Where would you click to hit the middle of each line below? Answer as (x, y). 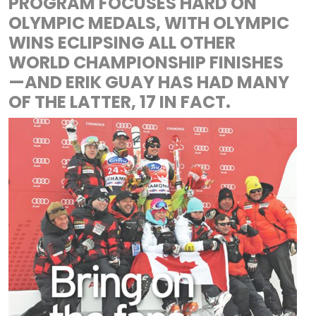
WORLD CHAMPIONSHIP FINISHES (146, 62)
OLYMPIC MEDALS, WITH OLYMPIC (149, 23)
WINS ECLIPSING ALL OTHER (122, 42)
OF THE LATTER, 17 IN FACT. (120, 102)
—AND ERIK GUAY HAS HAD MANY (149, 82)
